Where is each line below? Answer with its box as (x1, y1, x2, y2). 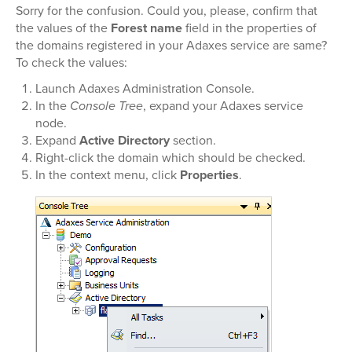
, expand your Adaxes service (143, 97, 303, 115)
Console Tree (70, 97, 143, 115)
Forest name (111, 19, 182, 38)
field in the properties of (182, 19, 317, 38)
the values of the (16, 19, 111, 38)
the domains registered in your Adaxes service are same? (16, 36, 327, 55)
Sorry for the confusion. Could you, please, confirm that (16, 2, 317, 20)
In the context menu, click (35, 166, 180, 185)
